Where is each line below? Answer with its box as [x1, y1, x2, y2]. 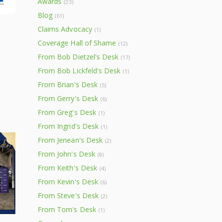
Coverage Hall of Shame [38, 38, 116, 48]
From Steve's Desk [38, 191, 99, 200]
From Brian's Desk [38, 80, 98, 89]
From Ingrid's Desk [38, 121, 99, 131]
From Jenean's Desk [38, 135, 103, 145]
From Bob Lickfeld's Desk [38, 66, 121, 75]
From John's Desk [38, 149, 95, 159]
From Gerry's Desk [38, 94, 98, 103]
